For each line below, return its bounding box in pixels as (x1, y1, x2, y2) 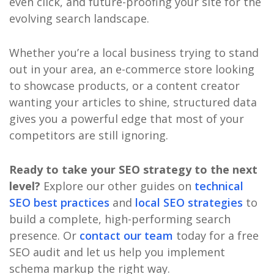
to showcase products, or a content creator (9, 78, 240, 93)
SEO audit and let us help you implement (9, 244, 225, 259)
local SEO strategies (135, 194, 243, 210)
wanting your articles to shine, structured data (9, 94, 257, 109)
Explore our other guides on (40, 178, 194, 193)
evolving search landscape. (9, 11, 149, 26)
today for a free (172, 228, 259, 243)
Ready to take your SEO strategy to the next (9, 161, 257, 177)
